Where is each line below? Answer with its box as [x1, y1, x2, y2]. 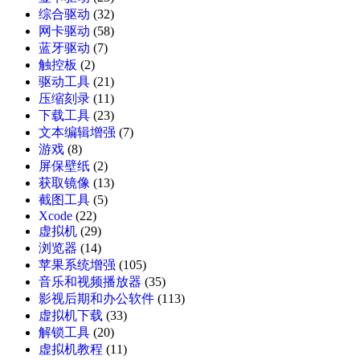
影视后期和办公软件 [39, 292, 154, 306]
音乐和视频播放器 [39, 275, 141, 289]
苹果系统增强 [39, 258, 116, 272]
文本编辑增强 [39, 125, 116, 140]
